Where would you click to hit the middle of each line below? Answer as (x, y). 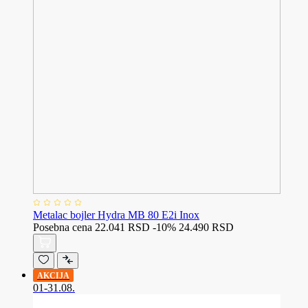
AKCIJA (53, 275)
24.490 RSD (206, 227)
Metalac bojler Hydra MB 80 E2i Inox (116, 214)
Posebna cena (63, 227)
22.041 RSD (122, 227)
